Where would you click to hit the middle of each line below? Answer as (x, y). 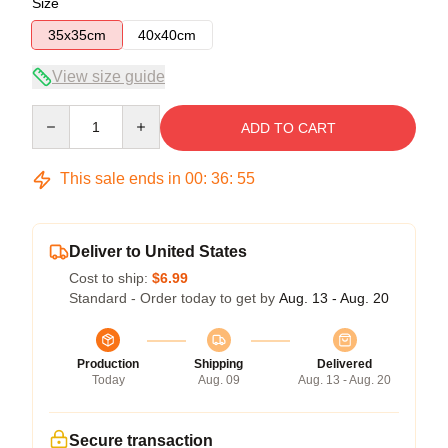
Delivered (344, 364)
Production (108, 364)
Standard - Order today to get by (174, 298)
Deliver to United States (158, 251)
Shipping (218, 364)
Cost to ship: (110, 278)
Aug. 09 (218, 380)
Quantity (57, 114)
